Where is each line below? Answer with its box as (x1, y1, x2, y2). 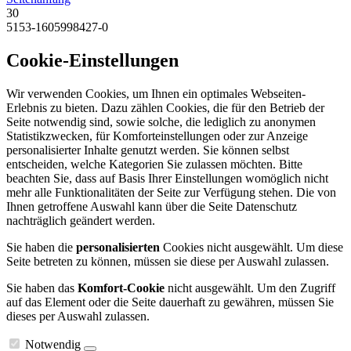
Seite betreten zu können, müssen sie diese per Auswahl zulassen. (6, 254, 329, 268)
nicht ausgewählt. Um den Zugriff (165, 280, 335, 295)
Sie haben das (6, 280, 78, 295)
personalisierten (76, 240, 160, 254)
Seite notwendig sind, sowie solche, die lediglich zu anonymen (6, 114, 316, 128)
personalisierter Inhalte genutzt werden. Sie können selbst (6, 143, 289, 157)
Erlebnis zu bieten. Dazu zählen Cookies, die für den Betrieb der (6, 100, 324, 114)
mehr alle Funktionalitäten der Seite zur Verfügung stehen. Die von (6, 185, 336, 199)
